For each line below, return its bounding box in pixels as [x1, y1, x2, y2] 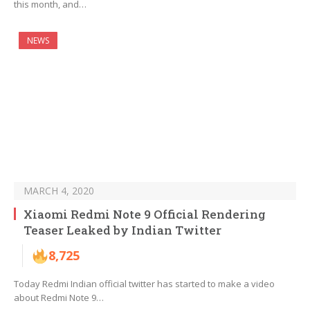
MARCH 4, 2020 [24, 184, 94, 198]
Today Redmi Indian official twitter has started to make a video [14, 277, 275, 291]
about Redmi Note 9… [14, 291, 104, 304]
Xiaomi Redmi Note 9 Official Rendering [24, 206, 266, 223]
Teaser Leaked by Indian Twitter [24, 222, 221, 239]
